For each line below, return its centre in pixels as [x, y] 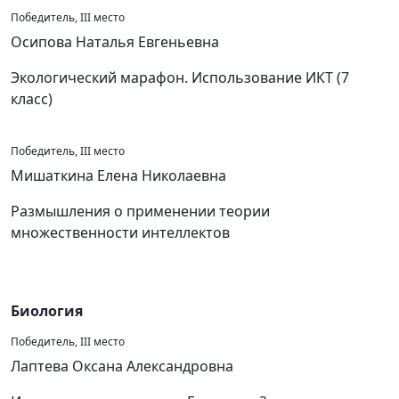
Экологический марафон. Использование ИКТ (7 [180, 77]
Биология [47, 311]
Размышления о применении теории [140, 211]
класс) [32, 99]
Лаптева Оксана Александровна [122, 366]
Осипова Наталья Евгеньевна [115, 42]
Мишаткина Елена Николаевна [118, 175]
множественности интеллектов [120, 232]
